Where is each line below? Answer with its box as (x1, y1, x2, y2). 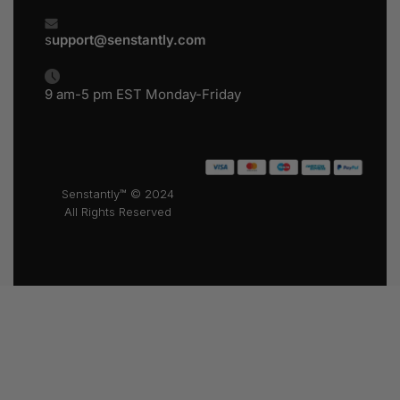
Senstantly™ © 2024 (62, 186, 175, 201)
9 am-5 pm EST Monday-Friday (45, 86, 241, 104)
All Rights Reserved (64, 204, 172, 219)
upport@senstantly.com (52, 31, 206, 49)
